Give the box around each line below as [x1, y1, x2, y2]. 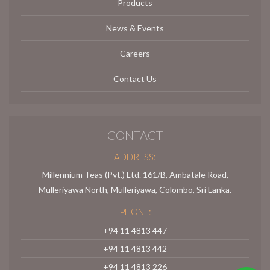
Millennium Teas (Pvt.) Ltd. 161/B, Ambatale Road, [42, 169, 228, 180]
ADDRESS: [114, 151, 156, 163]
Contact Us [113, 74, 157, 84]
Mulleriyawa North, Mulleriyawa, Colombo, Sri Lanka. [39, 184, 231, 195]
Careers [120, 48, 150, 59]
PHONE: [119, 206, 151, 218]
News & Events [106, 23, 164, 34]
